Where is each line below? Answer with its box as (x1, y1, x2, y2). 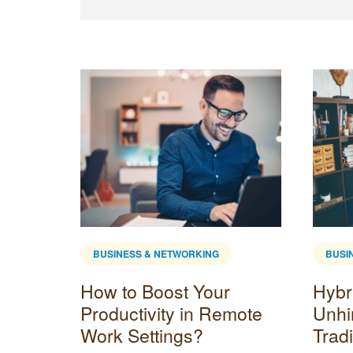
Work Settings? (80, 321, 203, 348)
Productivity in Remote (80, 299, 262, 326)
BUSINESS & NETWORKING (93, 246, 219, 261)
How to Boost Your (80, 277, 230, 304)
